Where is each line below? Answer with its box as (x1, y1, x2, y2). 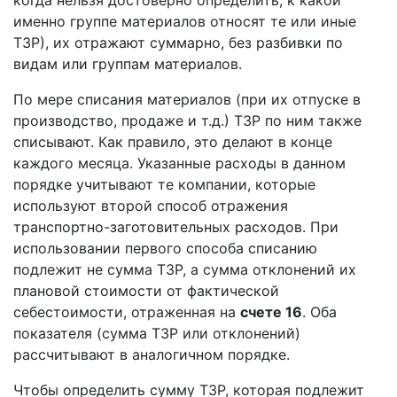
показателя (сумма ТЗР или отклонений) (13, 324, 300, 342)
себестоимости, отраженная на (13, 303, 240, 321)
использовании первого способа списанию (13, 239, 317, 257)
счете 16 (240, 303, 302, 321)
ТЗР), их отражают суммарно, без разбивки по (13, 34, 343, 51)
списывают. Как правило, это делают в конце (13, 133, 332, 151)
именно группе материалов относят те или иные (13, 12, 356, 30)
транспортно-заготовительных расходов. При (13, 218, 339, 236)
